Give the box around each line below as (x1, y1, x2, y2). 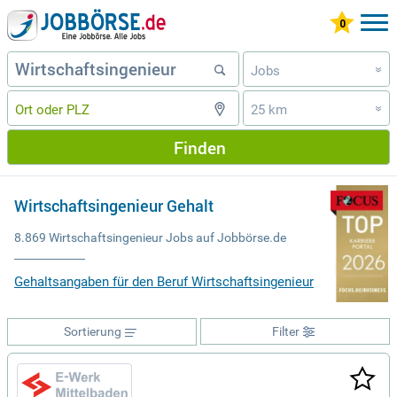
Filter (271, 324, 300, 339)
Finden (173, 136, 226, 159)
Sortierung (63, 324, 121, 339)
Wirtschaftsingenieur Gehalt (14, 195, 214, 217)
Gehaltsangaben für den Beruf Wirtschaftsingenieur (14, 274, 314, 290)
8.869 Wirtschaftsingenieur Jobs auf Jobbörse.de (14, 230, 286, 245)
